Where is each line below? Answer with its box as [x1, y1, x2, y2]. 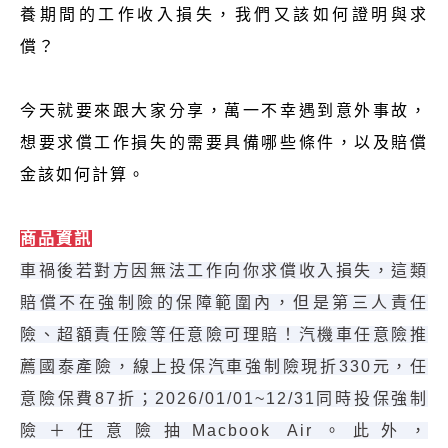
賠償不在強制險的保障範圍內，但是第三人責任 [20, 293, 428, 311]
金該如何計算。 [20, 165, 146, 183]
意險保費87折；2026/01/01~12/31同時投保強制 [20, 389, 428, 407]
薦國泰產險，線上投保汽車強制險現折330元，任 [20, 357, 428, 375]
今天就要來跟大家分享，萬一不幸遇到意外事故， [20, 101, 428, 119]
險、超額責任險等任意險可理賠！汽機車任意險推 [20, 325, 428, 343]
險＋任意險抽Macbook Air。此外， [20, 421, 428, 439]
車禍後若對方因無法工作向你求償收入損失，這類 [20, 261, 428, 279]
